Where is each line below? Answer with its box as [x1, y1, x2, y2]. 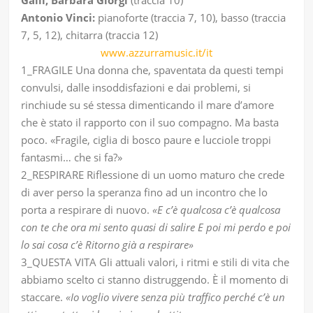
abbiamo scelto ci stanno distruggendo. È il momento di [21, 272, 289, 287]
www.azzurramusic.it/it [100, 45, 212, 60]
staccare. [21, 290, 66, 305]
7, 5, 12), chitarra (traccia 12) [21, 28, 159, 43]
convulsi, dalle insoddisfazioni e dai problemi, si [21, 80, 252, 95]
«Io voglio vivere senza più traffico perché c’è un [66, 290, 286, 305]
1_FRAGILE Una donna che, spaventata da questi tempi [21, 63, 284, 78]
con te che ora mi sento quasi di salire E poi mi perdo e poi [21, 220, 291, 235]
